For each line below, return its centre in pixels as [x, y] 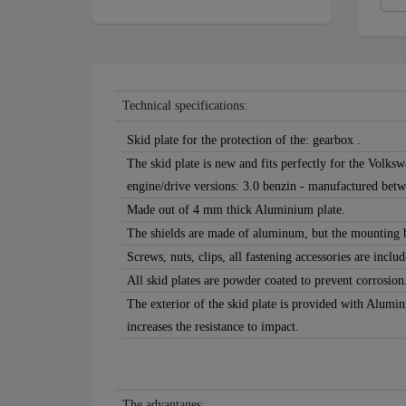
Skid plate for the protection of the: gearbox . [244, 140]
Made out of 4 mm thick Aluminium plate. [236, 210]
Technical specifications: [185, 106]
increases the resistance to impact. [213, 327]
